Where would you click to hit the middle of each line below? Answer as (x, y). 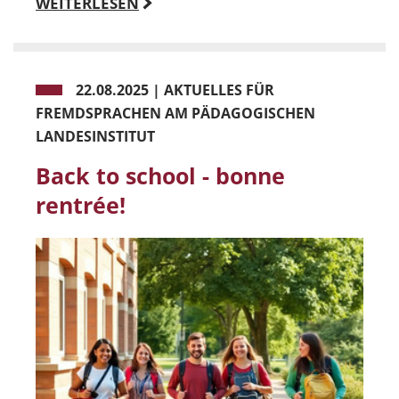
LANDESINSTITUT (95, 136)
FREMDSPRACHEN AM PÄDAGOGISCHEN (175, 113)
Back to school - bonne (160, 175)
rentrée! (81, 204)
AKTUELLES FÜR (219, 90)
